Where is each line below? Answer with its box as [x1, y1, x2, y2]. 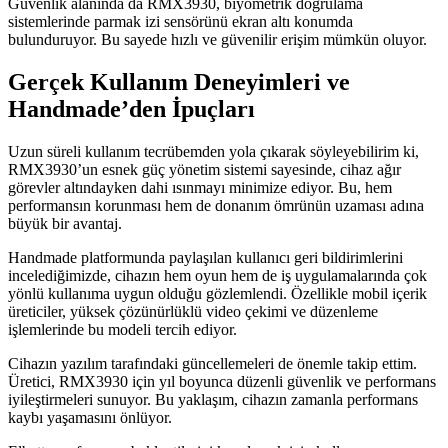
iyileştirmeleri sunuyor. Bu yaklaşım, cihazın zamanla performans [8, 390, 418, 408]
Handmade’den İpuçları [8, 95, 255, 122]
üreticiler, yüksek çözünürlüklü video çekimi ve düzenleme [8, 302, 378, 320]
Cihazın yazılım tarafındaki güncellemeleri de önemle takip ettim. [8, 354, 417, 372]
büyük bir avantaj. [8, 214, 122, 232]
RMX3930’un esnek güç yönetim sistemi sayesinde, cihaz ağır [8, 160, 401, 178]
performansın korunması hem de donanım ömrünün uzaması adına [8, 196, 424, 214]
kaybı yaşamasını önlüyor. [8, 408, 172, 426]
